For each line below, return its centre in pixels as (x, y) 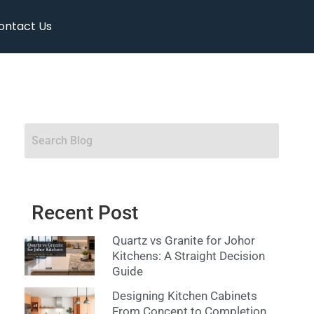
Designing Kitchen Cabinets (184, 296)
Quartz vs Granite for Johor (183, 240)
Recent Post (84, 213)
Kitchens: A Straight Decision (188, 256)
